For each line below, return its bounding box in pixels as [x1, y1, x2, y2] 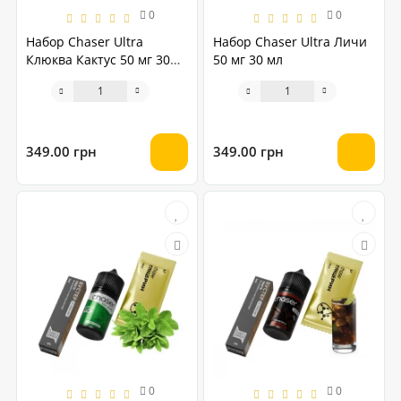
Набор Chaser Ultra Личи [213, 32, 367, 50]
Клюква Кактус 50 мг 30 [26, 50, 170, 68]
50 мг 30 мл [213, 50, 283, 68]
